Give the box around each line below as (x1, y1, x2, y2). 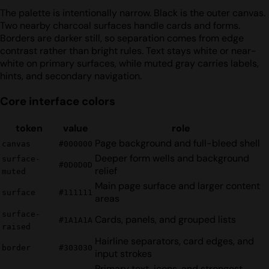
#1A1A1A (59, 215, 92, 225)
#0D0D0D (59, 160, 92, 169)
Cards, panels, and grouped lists (95, 213, 236, 226)
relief (95, 164, 117, 177)
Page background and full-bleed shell (95, 136, 260, 150)
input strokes (95, 247, 152, 260)
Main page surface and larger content (95, 179, 260, 192)
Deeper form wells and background (95, 151, 249, 165)
